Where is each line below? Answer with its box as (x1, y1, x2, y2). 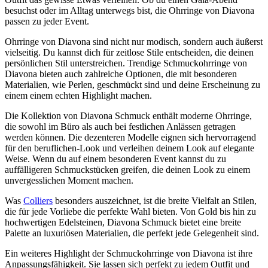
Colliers (23, 195, 53, 206)
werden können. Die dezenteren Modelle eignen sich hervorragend (5, 132, 256, 142)
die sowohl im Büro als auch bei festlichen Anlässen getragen (5, 121, 236, 132)
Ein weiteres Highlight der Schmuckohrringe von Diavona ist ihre (5, 248, 252, 258)
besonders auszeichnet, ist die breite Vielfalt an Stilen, (53, 195, 257, 206)
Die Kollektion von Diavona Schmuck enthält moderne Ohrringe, (5, 110, 252, 121)
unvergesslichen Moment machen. (5, 175, 133, 185)
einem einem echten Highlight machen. (5, 90, 152, 100)
